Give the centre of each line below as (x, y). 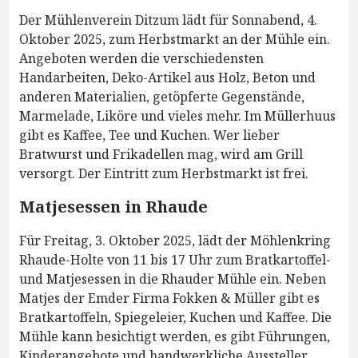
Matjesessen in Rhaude (113, 207)
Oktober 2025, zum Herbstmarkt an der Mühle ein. (175, 40)
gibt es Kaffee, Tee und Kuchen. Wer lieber (149, 135)
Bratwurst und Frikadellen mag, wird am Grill (161, 155)
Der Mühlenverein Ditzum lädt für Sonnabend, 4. (168, 20)
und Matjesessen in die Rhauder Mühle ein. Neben (173, 279)
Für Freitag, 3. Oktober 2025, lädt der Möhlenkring (175, 241)
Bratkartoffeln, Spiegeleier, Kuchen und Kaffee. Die (175, 318)
